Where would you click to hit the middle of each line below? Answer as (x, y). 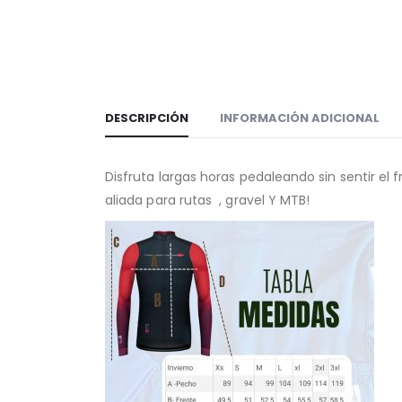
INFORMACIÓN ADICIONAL (300, 118)
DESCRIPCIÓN (147, 118)
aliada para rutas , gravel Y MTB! (208, 201)
